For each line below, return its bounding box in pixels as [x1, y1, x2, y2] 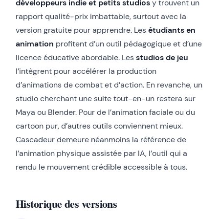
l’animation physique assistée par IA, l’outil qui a [16, 148, 187, 159]
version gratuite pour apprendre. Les [16, 25, 148, 36]
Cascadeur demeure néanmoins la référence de [16, 134, 186, 145]
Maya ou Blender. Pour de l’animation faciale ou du [16, 107, 195, 118]
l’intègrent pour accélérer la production [16, 66, 156, 77]
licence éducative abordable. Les [16, 52, 136, 63]
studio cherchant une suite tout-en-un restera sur [16, 93, 196, 104]
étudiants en [148, 25, 196, 36]
